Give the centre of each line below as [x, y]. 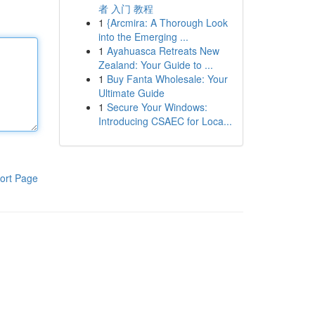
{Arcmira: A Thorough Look [167, 22]
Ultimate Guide [131, 93]
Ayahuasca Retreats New [163, 51]
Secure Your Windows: [157, 107]
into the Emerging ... [143, 37]
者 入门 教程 [126, 8]
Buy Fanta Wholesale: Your [167, 79]
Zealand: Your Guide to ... [155, 65]
